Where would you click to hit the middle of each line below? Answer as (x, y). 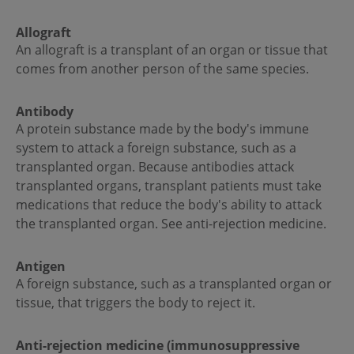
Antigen (41, 267)
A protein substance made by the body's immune (162, 129)
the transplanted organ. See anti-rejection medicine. (171, 224)
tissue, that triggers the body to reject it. (136, 303)
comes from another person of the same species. (162, 69)
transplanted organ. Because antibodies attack (155, 167)
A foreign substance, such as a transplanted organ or (174, 284)
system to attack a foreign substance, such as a (156, 148)
